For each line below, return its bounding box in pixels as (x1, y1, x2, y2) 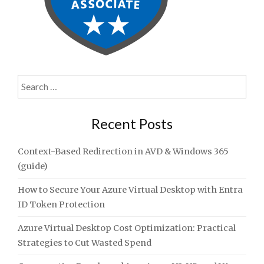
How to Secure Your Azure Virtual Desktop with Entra (18, 184, 243, 196)
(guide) (18, 161, 48, 172)
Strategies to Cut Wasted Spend (18, 237, 151, 249)
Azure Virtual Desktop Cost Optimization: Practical (18, 223, 236, 234)
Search (17, 76, 47, 87)
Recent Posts (91, 115, 173, 133)
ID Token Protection (18, 199, 105, 210)
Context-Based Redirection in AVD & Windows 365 (18, 146, 229, 157)
